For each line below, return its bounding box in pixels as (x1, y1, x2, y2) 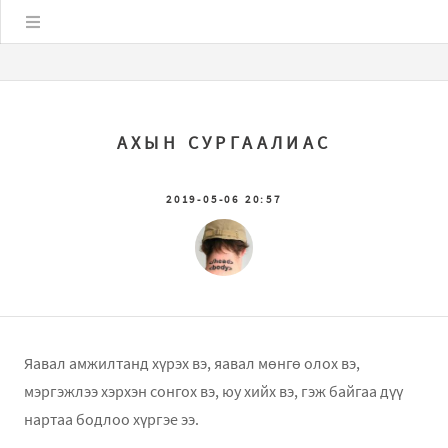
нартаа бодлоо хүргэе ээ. (24, 409, 199, 430)
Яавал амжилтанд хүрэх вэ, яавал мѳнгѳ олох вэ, (24, 353, 360, 374)
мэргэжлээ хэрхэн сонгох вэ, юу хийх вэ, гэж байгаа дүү (24, 381, 403, 402)
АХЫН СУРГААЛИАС (116, 132, 332, 154)
